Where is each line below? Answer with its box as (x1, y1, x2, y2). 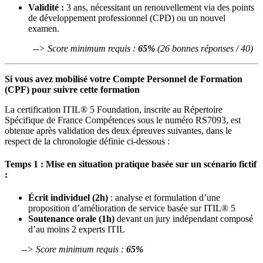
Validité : (28, 2, 64, 12)
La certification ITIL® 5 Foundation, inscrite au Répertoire (5, 104, 222, 114)
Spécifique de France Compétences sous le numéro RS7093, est (5, 114, 241, 125)
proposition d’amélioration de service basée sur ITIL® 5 (28, 203, 235, 214)
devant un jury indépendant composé (114, 214, 253, 224)
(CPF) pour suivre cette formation (5, 84, 140, 95)
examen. (28, 23, 59, 33)
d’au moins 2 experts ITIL (28, 224, 125, 235)
